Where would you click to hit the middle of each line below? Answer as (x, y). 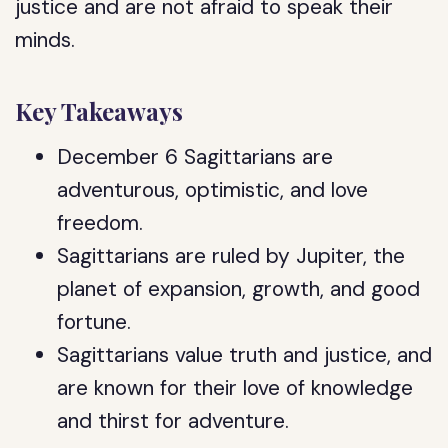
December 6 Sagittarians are (195, 157)
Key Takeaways (99, 111)
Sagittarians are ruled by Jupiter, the (231, 256)
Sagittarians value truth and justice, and (245, 355)
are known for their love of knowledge (235, 388)
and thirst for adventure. (173, 421)
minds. (45, 40)
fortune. (94, 322)
